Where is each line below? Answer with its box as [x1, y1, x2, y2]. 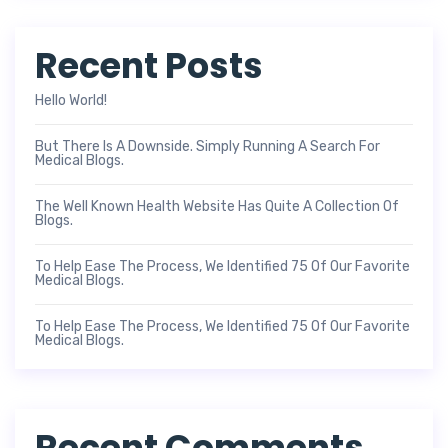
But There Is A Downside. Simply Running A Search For [35, 137, 380, 155]
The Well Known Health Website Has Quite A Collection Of [35, 197, 399, 215]
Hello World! [35, 91, 107, 109]
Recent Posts [35, 40, 263, 90]
